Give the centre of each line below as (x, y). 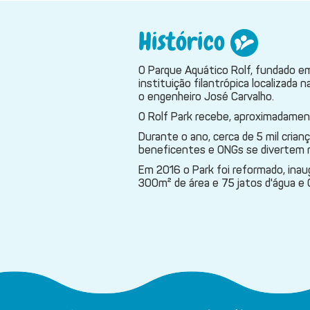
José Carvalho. (239, 96)
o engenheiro (171, 96)
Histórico (184, 41)
